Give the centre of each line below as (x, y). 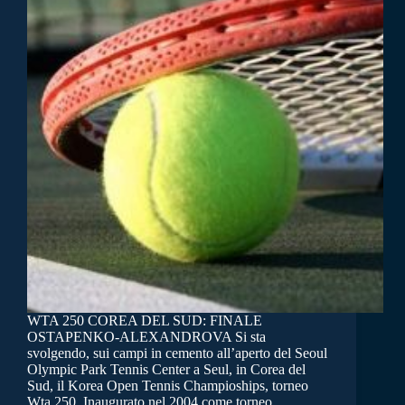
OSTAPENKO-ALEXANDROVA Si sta (146, 337)
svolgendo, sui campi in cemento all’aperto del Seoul (177, 353)
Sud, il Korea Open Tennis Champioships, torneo (168, 386)
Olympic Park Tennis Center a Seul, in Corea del (166, 370)
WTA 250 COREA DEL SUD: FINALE (145, 321)
